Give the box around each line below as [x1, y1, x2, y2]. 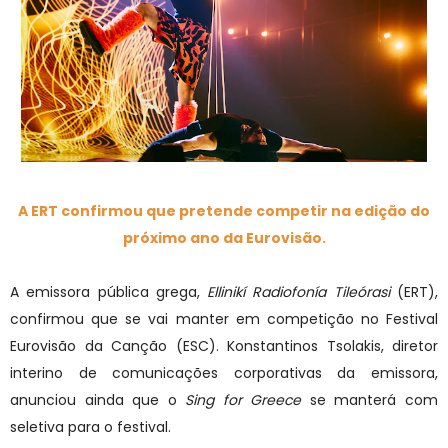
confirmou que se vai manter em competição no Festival [10, 309, 438, 330]
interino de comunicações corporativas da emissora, [10, 363, 438, 384]
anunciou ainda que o [10, 390, 186, 411]
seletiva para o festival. [10, 417, 171, 438]
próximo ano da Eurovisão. [122, 228, 326, 249]
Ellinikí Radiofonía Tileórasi [207, 282, 390, 303]
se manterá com [301, 390, 439, 411]
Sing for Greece [185, 390, 302, 411]
